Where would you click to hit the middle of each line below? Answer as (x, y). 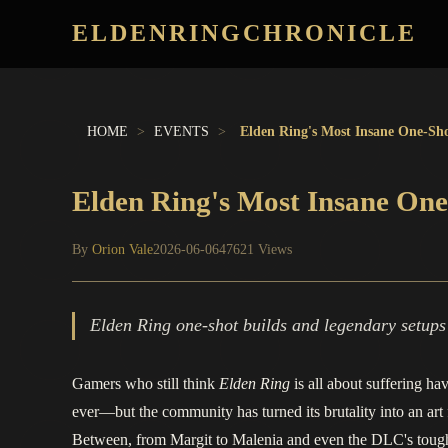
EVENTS (181, 131)
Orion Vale (122, 249)
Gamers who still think (145, 384)
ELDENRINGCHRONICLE (244, 34)
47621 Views (255, 249)
